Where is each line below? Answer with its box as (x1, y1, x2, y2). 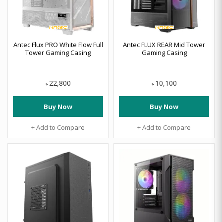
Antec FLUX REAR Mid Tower (123, 40, 205, 49)
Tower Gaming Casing (25, 48, 91, 57)
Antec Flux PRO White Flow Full (13, 40, 103, 49)
